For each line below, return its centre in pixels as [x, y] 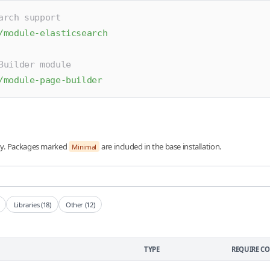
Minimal [84, 146]
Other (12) [80, 204]
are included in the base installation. [161, 146]
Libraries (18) [32, 204]
